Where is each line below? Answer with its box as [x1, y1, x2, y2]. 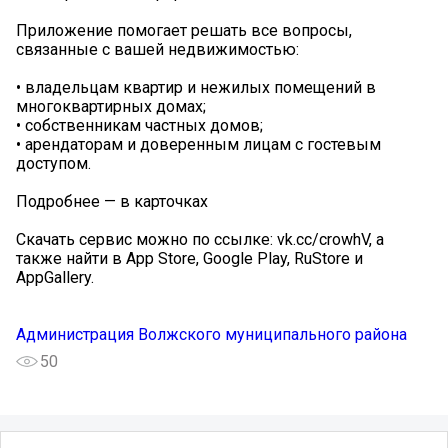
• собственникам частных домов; [16, 116, 263, 136]
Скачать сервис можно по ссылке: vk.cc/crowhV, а [16, 230, 384, 250]
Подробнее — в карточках [16, 192, 208, 212]
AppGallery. [16, 268, 94, 288]
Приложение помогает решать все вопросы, [16, 21, 352, 41]
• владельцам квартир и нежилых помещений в [16, 78, 376, 98]
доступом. [16, 154, 91, 174]
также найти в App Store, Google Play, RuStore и [16, 249, 363, 269]
